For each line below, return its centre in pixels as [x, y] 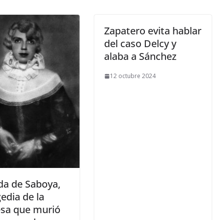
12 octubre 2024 [133, 76]
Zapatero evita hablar [153, 31]
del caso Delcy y [140, 44]
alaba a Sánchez [140, 56]
